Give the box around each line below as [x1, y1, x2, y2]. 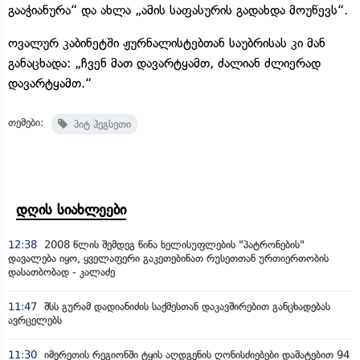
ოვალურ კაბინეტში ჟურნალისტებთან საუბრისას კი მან [8, 35, 325, 51]
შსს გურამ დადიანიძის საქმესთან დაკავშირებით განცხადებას [41, 300, 330, 313]
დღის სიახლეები [16, 200, 126, 219]
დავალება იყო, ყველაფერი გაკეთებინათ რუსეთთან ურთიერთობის [8, 252, 329, 264]
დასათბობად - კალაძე [8, 265, 115, 278]
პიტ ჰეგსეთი [67, 117, 131, 130]
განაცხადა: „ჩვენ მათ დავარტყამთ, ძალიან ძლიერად [8, 55, 321, 71]
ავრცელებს [8, 313, 62, 326]
